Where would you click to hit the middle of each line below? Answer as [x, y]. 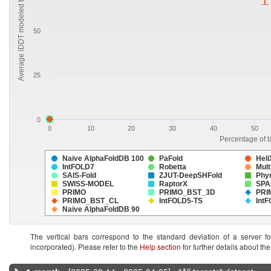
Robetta [173, 167]
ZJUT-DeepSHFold [191, 175]
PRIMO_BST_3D [187, 192]
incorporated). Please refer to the [85, 247]
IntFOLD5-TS [181, 201]
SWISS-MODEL [88, 184]
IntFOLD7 [78, 167]
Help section [160, 247]
